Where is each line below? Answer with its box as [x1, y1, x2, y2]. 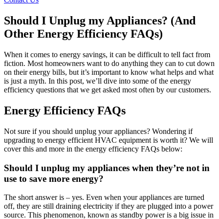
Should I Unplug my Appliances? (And [4, 14, 196, 27]
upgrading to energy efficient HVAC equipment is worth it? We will [4, 135, 213, 144]
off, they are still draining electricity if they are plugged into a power [4, 202, 213, 211]
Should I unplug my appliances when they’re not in [4, 162, 210, 173]
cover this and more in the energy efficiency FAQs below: [4, 144, 182, 153]
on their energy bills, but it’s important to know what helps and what [4, 68, 214, 77]
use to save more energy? [4, 173, 104, 184]
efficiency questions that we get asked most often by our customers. [4, 86, 211, 94]
